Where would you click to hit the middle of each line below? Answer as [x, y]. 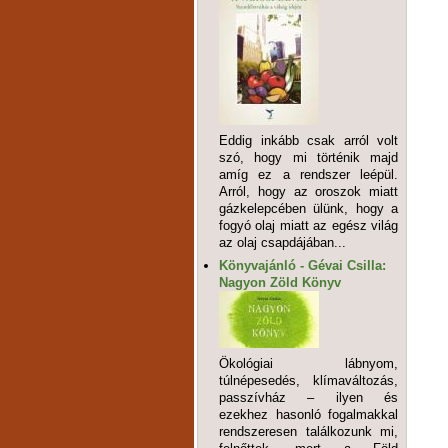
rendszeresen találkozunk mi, [308, 431]
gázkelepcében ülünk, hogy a [308, 208]
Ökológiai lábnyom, [308, 363]
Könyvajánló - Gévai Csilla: [303, 266]
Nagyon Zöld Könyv [280, 283]
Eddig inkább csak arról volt [308, 140]
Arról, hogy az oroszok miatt [308, 191]
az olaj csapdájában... [283, 242]
